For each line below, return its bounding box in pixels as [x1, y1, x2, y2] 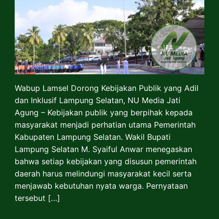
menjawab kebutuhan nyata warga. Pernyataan [15, 180, 188, 191]
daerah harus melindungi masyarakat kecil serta [15, 168, 192, 178]
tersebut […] [15, 193, 60, 203]
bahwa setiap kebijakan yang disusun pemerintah [15, 156, 197, 166]
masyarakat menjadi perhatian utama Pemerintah [15, 119, 196, 130]
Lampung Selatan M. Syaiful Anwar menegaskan [15, 144, 192, 154]
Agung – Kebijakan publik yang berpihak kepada [15, 107, 193, 117]
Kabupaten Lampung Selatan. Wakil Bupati [15, 131, 171, 142]
